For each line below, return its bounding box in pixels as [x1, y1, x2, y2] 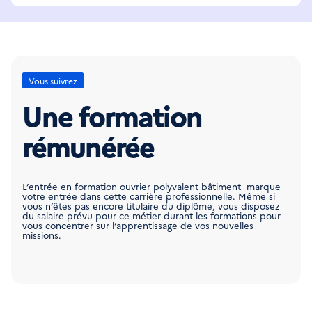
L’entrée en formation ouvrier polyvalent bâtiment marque [22, 180, 281, 192]
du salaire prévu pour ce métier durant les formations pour [22, 209, 281, 221]
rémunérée [22, 126, 154, 164]
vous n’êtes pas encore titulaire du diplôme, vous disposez [22, 199, 280, 212]
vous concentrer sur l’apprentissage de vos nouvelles [22, 219, 253, 231]
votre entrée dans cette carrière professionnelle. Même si [22, 189, 275, 202]
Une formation [22, 95, 202, 134]
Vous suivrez [29, 75, 77, 86]
